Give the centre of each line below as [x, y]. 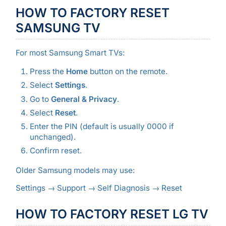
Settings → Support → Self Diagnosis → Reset [99, 188]
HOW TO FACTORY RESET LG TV [112, 214]
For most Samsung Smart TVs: [70, 52]
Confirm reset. [55, 150]
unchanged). [52, 137]
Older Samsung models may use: [75, 170]
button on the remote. [127, 72]
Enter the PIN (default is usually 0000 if [102, 126]
